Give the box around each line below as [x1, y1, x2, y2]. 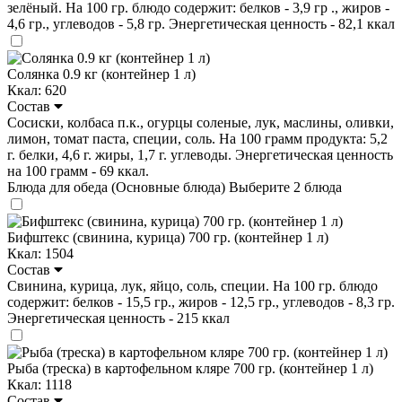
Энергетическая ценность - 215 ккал [7, 310, 230, 326]
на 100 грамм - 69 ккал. [7, 162, 149, 179]
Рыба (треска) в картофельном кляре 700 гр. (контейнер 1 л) [7, 360, 373, 376]
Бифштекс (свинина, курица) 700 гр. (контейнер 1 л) [7, 229, 328, 245]
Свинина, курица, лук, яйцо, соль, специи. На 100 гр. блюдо [7, 277, 378, 293]
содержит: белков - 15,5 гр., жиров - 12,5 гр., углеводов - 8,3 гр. [7, 293, 395, 310]
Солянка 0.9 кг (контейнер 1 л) [7, 66, 196, 82]
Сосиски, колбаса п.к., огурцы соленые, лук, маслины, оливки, [7, 114, 394, 130]
